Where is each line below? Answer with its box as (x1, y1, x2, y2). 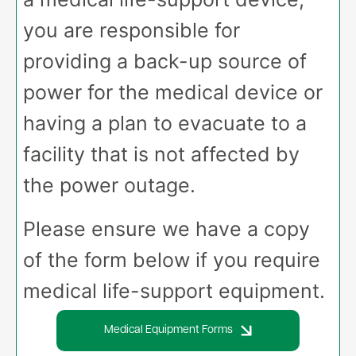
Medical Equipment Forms (104, 324, 233, 337)
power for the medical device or (23, 80, 323, 105)
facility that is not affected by (23, 142, 300, 167)
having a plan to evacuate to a (23, 111, 307, 136)
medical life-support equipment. (23, 279, 325, 304)
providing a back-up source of (23, 49, 307, 74)
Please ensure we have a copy (23, 217, 310, 242)
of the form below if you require (23, 248, 320, 273)
